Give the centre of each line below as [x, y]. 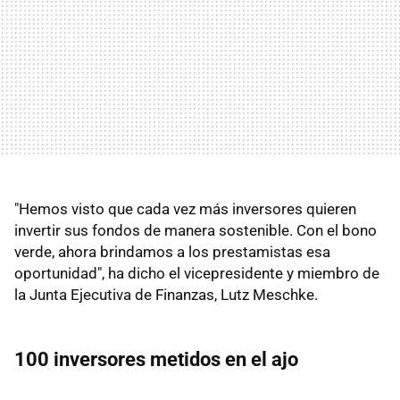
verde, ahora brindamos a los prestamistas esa [172, 251]
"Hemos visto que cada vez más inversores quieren [185, 208]
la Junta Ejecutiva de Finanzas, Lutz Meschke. [166, 294]
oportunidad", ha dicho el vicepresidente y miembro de [197, 273]
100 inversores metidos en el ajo [156, 359]
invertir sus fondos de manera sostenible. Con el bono [196, 230]
